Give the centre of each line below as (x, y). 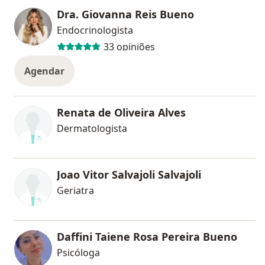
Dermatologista (92, 128)
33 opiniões (129, 47)
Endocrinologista (95, 30)
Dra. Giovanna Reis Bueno (125, 14)
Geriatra (75, 190)
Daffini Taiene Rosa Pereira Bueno (147, 236)
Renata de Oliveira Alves (121, 112)
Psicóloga (78, 252)
